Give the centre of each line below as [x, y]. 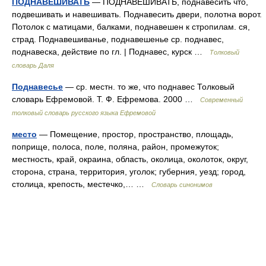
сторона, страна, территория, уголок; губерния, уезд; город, [129, 172]
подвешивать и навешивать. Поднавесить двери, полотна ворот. [137, 14]
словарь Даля [33, 65]
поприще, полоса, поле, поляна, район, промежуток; [115, 147]
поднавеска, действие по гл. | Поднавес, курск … [111, 52]
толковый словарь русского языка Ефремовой [84, 113]
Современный [221, 100]
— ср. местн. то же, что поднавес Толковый [149, 87]
